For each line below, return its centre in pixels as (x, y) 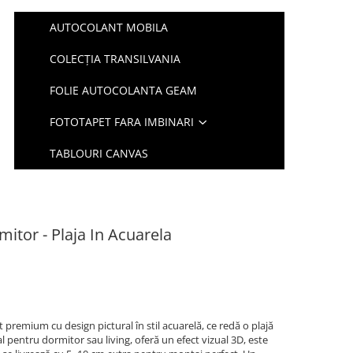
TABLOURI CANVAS (99, 153)
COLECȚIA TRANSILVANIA (115, 59)
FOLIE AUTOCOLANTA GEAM (124, 90)
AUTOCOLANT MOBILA (109, 27)
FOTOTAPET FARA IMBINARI (122, 122)
